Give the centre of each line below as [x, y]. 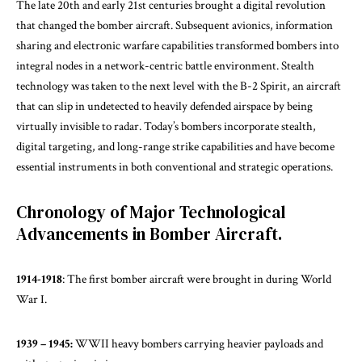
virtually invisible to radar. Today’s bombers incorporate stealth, [166, 126]
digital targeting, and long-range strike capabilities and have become [175, 146]
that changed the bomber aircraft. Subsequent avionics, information [175, 25]
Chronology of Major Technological [151, 212]
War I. [32, 299]
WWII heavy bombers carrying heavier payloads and [198, 343]
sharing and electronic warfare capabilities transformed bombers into [177, 45]
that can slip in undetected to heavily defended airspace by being [164, 106]
